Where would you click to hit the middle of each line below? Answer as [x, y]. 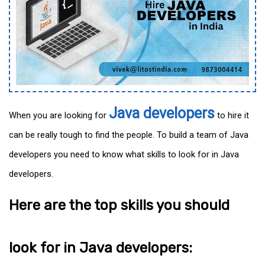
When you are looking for [59, 116]
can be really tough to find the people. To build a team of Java [129, 135]
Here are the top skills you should [119, 206]
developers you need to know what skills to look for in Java [124, 155]
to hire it [232, 116]
